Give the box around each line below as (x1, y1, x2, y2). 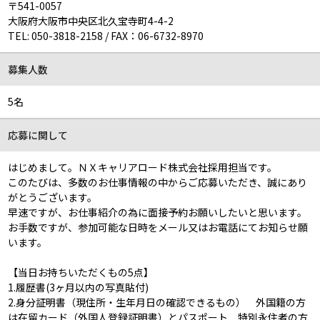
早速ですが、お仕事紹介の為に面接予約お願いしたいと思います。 (8, 204, 308, 219)
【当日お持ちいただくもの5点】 (8, 264, 154, 279)
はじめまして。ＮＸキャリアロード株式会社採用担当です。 (8, 159, 278, 174)
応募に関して (8, 127, 69, 142)
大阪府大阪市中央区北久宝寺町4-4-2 (8, 13, 174, 28)
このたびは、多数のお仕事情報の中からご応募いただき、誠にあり (8, 174, 308, 189)
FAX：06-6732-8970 (111, 28, 204, 43)
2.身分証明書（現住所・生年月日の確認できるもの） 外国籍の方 (8, 294, 306, 309)
